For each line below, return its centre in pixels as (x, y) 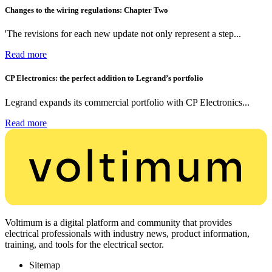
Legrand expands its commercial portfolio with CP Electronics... (127, 102)
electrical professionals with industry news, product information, (127, 234)
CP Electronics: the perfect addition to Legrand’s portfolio (104, 78)
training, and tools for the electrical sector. (84, 245)
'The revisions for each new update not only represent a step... (123, 34)
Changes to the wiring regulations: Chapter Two (87, 10)
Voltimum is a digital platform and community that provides (118, 223)
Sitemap (45, 265)
